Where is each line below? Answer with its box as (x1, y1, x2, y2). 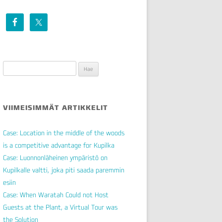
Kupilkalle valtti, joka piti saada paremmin (3, 166, 124, 174)
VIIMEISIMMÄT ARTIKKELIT (3, 104, 108, 111)
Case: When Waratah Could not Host (3, 191, 109, 199)
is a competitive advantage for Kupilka (3, 141, 114, 149)
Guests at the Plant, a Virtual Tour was (3, 203, 117, 211)
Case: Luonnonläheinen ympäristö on (3, 154, 108, 162)
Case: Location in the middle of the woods (3, 129, 124, 137)
